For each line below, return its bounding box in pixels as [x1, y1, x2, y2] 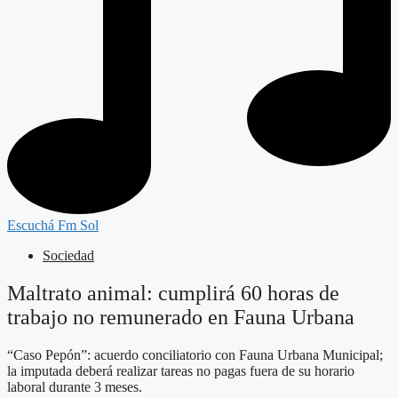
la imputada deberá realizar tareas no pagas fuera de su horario [7, 363, 354, 379]
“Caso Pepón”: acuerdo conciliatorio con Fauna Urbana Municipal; [7, 347, 383, 363]
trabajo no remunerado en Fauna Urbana [7, 306, 354, 330]
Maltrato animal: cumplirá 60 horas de [7, 282, 339, 306]
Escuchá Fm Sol [7, 218, 99, 234]
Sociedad [43, 248, 94, 264]
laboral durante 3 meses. [7, 379, 142, 395]
